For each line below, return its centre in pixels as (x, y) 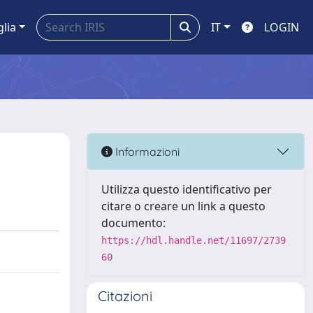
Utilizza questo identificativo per (187, 189)
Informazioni (146, 151)
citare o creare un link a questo (183, 206)
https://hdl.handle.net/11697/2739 (194, 240)
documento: (133, 223)
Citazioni (125, 296)
